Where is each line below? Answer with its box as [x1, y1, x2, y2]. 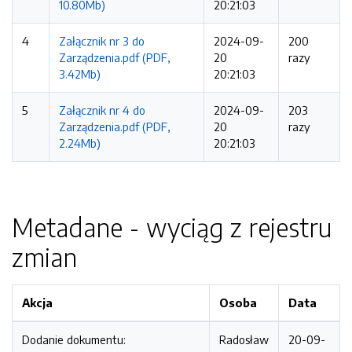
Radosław [219, 332, 269, 346]
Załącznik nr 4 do [59, 103, 145, 117]
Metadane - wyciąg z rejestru [12, 211, 332, 243]
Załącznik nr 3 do [59, 34, 145, 48]
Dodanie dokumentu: [22, 332, 126, 346]
